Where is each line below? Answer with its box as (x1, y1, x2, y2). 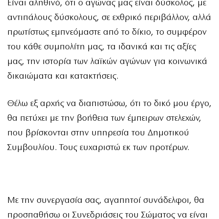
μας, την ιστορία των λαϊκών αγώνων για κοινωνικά (7, 57, 207, 67)
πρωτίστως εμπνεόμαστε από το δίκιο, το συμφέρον (7, 28, 207, 38)
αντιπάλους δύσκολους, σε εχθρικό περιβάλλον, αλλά (7, 13, 211, 23)
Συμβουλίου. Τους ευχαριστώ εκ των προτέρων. (7, 143, 189, 153)
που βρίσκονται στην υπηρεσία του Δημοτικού (7, 129, 189, 138)
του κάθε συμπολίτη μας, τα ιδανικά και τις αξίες (7, 43, 196, 52)
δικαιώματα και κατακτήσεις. (7, 72, 118, 82)
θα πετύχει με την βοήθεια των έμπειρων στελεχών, (7, 114, 201, 124)
